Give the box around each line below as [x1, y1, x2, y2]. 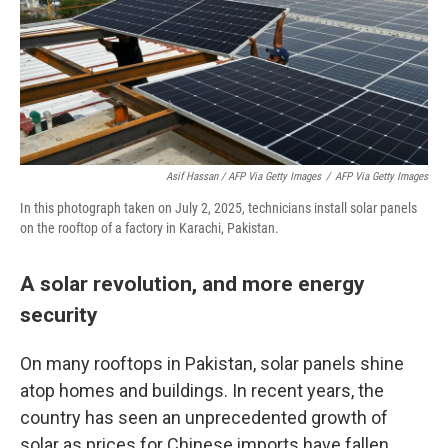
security [20, 302, 98, 327]
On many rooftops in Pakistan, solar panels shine [20, 353, 404, 374]
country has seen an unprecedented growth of [20, 407, 388, 428]
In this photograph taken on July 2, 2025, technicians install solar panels [20, 200, 417, 216]
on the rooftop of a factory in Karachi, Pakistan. [20, 220, 279, 236]
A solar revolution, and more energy [20, 271, 365, 296]
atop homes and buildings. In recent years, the [20, 380, 384, 401]
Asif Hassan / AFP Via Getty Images [166, 170, 321, 183]
